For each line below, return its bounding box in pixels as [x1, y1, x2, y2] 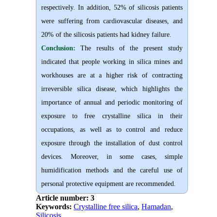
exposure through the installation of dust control [41, 139, 183, 147]
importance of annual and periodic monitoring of [41, 99, 183, 107]
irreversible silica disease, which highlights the [41, 85, 183, 93]
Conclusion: [41, 45, 81, 52]
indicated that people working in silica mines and [41, 58, 183, 66]
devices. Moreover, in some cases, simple [41, 153, 183, 161]
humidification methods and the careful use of [41, 167, 183, 174]
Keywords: [36, 202, 74, 211]
